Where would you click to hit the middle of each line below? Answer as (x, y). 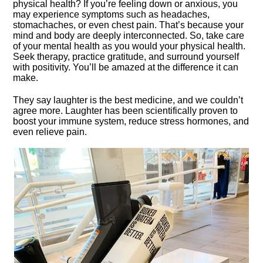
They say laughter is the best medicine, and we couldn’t (128, 100)
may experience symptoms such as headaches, (112, 14)
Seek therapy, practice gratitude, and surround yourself (126, 57)
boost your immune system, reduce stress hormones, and (131, 121)
